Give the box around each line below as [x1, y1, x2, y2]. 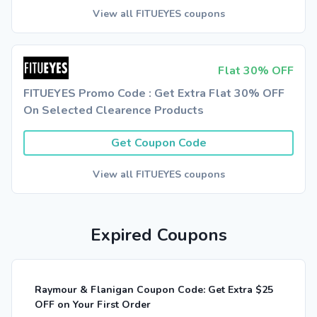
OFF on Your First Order [35, 298, 151, 311]
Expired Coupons [90, 224, 227, 246]
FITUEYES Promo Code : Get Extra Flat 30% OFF [23, 86, 284, 101]
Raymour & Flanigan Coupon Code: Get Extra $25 [35, 283, 273, 296]
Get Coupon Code [110, 135, 207, 151]
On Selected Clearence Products [23, 103, 204, 118]
